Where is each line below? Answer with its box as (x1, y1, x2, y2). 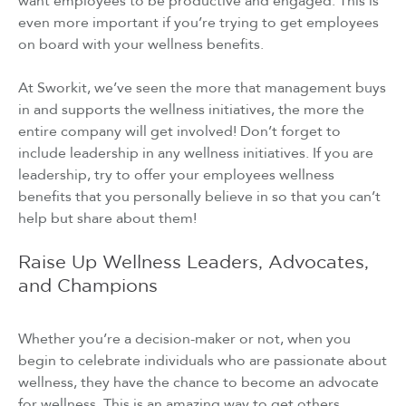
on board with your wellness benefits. (18, 34, 264, 54)
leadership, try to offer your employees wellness (18, 164, 334, 185)
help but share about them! (18, 208, 200, 228)
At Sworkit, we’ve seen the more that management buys (18, 77, 386, 98)
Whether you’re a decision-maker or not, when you (18, 329, 351, 350)
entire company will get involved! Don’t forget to (18, 121, 341, 141)
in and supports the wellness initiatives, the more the (18, 99, 364, 120)
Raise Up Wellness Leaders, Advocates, (18, 254, 369, 271)
